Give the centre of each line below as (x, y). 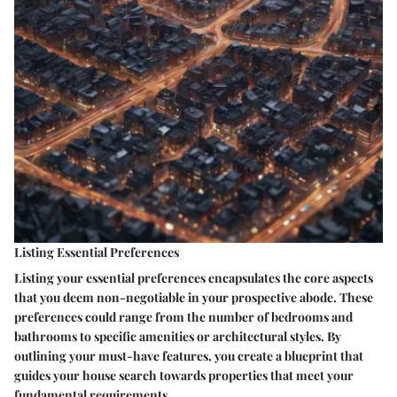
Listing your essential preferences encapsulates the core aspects (194, 278)
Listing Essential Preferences (97, 253)
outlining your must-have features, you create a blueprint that (189, 356)
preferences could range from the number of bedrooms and (183, 317)
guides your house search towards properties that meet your (184, 376)
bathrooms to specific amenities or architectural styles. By (178, 337)
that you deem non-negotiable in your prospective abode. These (194, 298)
